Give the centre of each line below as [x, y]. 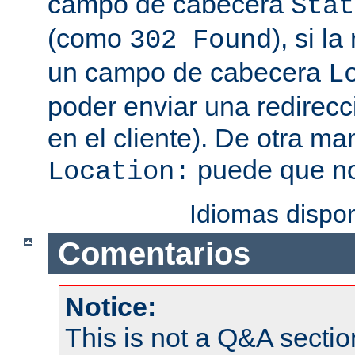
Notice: [111, 307]
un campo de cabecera [188, 73]
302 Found [200, 41]
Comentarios [154, 253]
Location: [119, 172]
